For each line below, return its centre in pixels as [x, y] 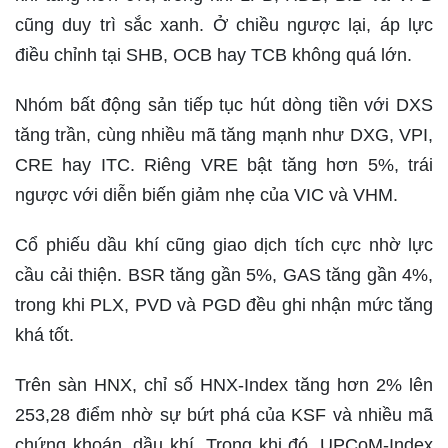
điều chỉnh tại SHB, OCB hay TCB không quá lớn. [213, 54]
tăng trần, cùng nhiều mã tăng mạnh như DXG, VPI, [224, 134]
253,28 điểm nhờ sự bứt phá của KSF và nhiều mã [224, 414]
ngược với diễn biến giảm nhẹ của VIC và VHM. [206, 194]
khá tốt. [44, 334]
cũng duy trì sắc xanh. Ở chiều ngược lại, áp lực [224, 24]
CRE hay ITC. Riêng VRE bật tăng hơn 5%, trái [224, 164]
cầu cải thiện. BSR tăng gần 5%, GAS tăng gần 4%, [224, 274]
